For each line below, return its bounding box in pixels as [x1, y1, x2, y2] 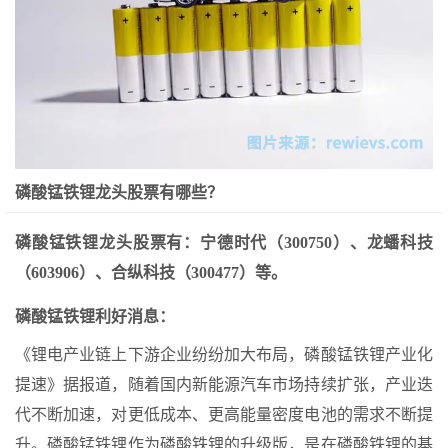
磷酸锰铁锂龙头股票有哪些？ [15, 184, 223, 202]
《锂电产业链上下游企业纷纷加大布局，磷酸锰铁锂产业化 [15, 346, 433, 364]
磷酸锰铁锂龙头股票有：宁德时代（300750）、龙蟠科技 [15, 234, 433, 252]
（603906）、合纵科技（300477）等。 [15, 264, 287, 282]
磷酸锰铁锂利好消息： [15, 308, 175, 326]
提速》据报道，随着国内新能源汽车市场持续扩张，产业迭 [15, 376, 433, 394]
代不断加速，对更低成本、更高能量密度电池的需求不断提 [15, 406, 433, 424]
